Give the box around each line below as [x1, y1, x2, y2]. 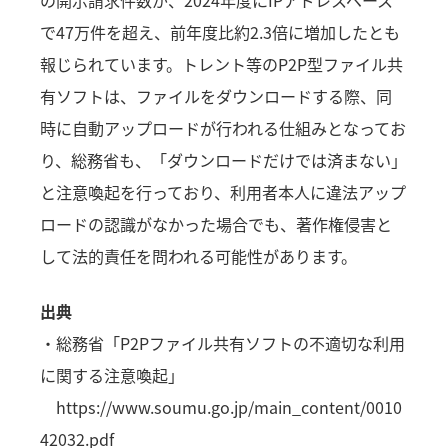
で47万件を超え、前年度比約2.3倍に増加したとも [40, 19, 401, 44]
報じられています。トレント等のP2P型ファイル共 [40, 51, 404, 76]
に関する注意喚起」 [40, 362, 185, 387]
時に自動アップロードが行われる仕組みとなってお [40, 115, 407, 140]
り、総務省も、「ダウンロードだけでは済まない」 [40, 147, 408, 172]
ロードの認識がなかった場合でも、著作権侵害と [40, 211, 393, 236]
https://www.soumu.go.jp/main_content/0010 [56, 394, 403, 419]
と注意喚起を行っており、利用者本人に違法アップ [40, 179, 407, 204]
